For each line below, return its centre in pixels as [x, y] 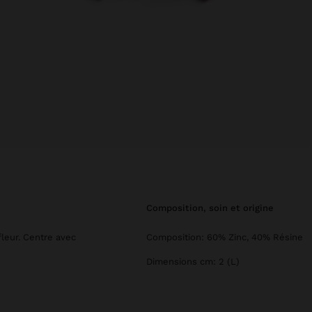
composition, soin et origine [213, 208]
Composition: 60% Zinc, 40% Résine [225, 237]
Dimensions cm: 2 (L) [193, 261]
